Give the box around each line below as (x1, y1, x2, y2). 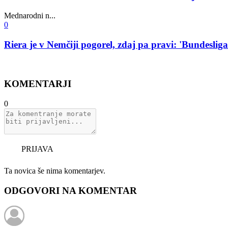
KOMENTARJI (4, 78, 71, 90)
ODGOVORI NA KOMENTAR (4, 185, 137, 196)
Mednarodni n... (4, 11, 55, 20)
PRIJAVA (19, 144, 53, 153)
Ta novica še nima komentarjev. (4, 166, 105, 175)
